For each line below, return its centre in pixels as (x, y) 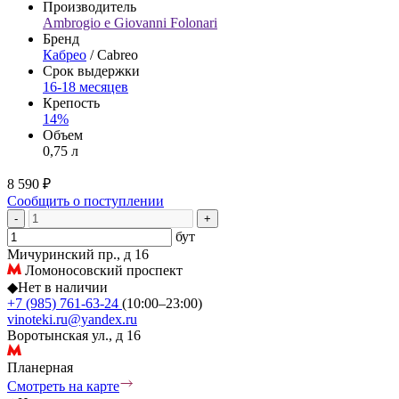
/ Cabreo (112, 54)
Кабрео (65, 54)
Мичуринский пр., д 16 (78, 254)
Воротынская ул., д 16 (74, 335)
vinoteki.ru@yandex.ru (72, 319)
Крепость (71, 102)
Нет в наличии (63, 287)
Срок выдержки (91, 70)
